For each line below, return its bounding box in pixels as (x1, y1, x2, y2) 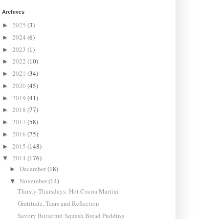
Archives (1, 8, 24, 15)
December (20, 164, 48, 173)
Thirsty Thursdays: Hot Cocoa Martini (17, 187, 119, 196)
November (20, 176, 49, 185)
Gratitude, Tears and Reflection (17, 198, 99, 208)
